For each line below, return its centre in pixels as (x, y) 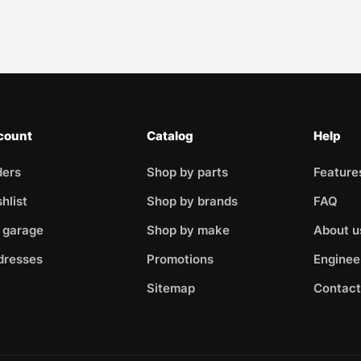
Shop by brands (193, 201)
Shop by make (189, 230)
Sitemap (171, 288)
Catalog (170, 136)
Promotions (180, 259)
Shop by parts (188, 172)
